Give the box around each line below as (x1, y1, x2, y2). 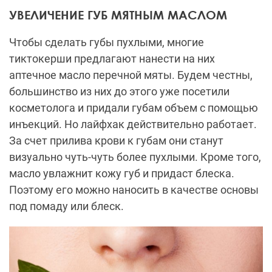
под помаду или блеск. (9, 200, 124, 213)
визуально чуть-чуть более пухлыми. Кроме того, (9, 151, 261, 164)
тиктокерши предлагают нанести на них (9, 52, 215, 66)
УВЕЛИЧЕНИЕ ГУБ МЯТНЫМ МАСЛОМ (9, 7, 227, 22)
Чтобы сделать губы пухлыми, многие (9, 36, 204, 49)
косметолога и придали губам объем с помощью (9, 101, 258, 115)
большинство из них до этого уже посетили (9, 85, 229, 98)
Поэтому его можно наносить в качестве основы (9, 183, 259, 197)
